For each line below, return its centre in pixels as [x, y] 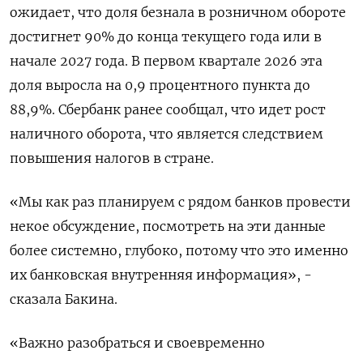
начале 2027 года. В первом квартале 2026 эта [166, 61]
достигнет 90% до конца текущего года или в [166, 36]
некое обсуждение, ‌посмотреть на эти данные [168, 226]
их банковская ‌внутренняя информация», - [161, 275]
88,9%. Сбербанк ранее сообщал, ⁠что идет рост [168, 109]
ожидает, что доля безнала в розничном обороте [178, 12]
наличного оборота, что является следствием [167, 134]
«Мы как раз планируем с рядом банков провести [180, 202]
